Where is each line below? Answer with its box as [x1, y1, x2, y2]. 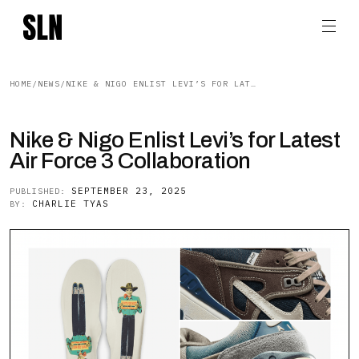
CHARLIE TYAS [32, 198, 109, 209]
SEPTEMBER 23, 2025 [71, 185, 187, 196]
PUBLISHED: [10, 186, 71, 196]
